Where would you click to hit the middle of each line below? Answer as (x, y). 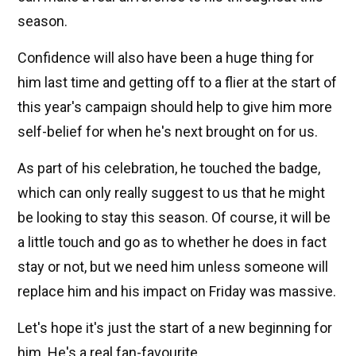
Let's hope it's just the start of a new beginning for (175, 328)
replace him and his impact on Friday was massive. (177, 292)
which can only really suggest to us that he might (171, 193)
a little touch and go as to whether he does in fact (172, 242)
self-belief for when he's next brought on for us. (168, 132)
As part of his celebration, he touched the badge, (169, 168)
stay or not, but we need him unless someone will (173, 267)
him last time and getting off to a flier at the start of (177, 83)
